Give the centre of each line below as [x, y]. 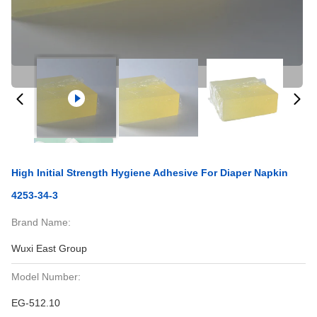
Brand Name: [41, 222]
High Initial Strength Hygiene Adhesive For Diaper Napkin [150, 173]
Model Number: [46, 277]
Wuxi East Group [49, 248]
